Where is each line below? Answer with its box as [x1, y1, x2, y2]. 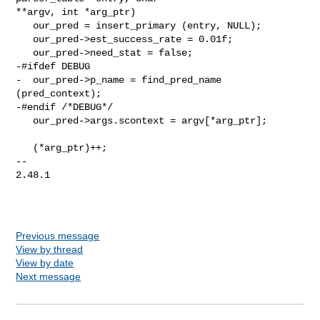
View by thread [16, 243, 84, 255]
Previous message [16, 229, 100, 241]
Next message [16, 270, 81, 282]
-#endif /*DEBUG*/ [16, 101, 114, 113]
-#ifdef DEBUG [16, 60, 91, 72]
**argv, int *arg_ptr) [16, 6, 136, 18]
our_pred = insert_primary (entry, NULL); [16, 19, 34, 31]
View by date [16, 256, 74, 269]
